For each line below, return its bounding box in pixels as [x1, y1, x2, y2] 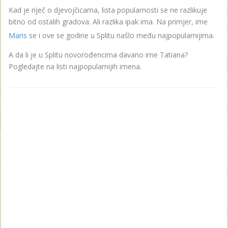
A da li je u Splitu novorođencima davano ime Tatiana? [9, 49, 188, 60]
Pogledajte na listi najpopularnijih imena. [9, 61, 141, 71]
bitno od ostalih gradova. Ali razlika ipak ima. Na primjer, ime [9, 16, 208, 26]
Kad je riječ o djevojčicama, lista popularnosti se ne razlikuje [9, 5, 207, 15]
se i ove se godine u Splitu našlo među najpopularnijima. [27, 30, 214, 40]
